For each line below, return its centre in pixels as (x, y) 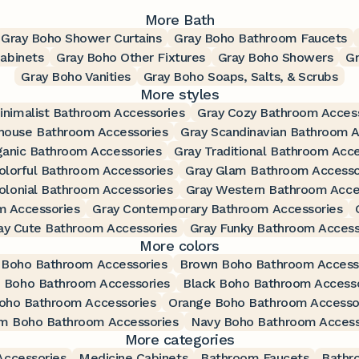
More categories (179, 339)
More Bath (179, 19)
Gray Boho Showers (275, 57)
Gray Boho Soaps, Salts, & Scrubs (240, 76)
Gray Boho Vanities (76, 76)
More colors (179, 245)
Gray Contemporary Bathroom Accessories (218, 208)
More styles (179, 94)
